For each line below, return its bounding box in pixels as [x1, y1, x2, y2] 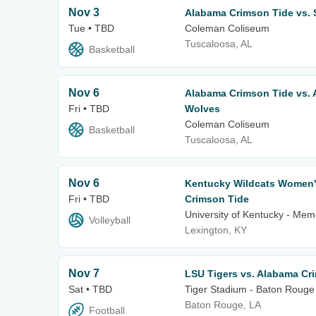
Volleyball [89, 214, 130, 226]
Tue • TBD [68, 22, 114, 34]
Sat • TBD [68, 284, 112, 296]
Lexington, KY [185, 224, 247, 236]
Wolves [185, 103, 220, 115]
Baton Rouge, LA [185, 299, 261, 311]
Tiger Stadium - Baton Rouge [185, 284, 315, 296]
